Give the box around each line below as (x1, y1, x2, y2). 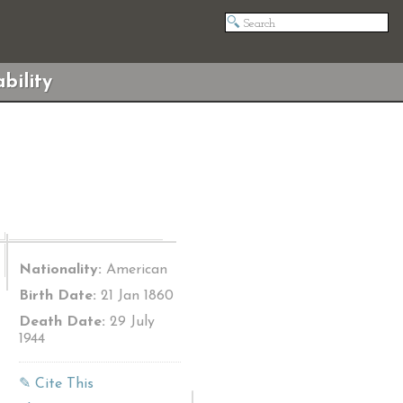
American (102, 263, 167, 277)
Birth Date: (19, 289, 96, 303)
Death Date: (19, 315, 105, 329)
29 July (105, 315, 155, 329)
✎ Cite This (19, 377, 94, 391)
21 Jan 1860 (96, 289, 174, 303)
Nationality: (19, 263, 102, 277)
